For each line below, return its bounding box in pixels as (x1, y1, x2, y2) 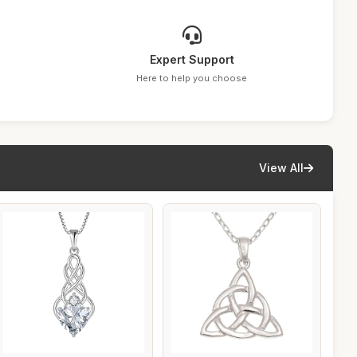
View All (259, 161, 304, 175)
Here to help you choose (136, 73, 248, 84)
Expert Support (149, 53, 234, 66)
